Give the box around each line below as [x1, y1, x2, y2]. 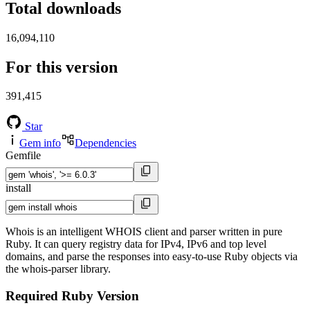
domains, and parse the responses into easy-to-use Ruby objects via [6, 250, 298, 263]
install [6, 182, 31, 194]
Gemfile [6, 149, 41, 162]
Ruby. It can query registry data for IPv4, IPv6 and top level [6, 238, 266, 250]
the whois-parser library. [6, 263, 111, 275]
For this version [6, 57, 118, 76]
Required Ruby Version [6, 289, 139, 304]
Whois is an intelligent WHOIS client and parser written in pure [6, 226, 282, 238]
